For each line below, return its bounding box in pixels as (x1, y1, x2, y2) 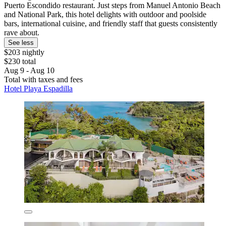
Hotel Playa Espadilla (4, 84, 73, 93)
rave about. (4, 28, 39, 37)
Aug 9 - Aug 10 (4, 66, 54, 75)
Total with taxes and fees (4, 75, 83, 84)
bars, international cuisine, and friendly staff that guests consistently (4, 19, 217, 28)
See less (8, 39, 34, 47)
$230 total (4, 57, 36, 66)
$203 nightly (4, 48, 44, 57)
